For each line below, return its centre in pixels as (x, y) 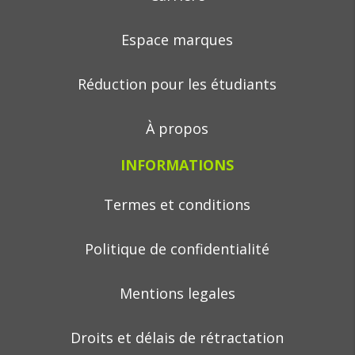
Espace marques (177, 40)
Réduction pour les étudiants (177, 84)
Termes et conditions (177, 204)
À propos (177, 128)
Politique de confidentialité (177, 249)
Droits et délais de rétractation (177, 338)
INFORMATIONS (177, 165)
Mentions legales (177, 293)
